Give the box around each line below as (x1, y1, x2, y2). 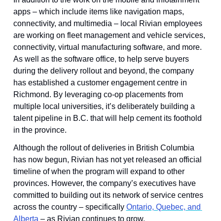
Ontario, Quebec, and (126, 203, 201, 212)
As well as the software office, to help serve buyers (13, 55, 189, 64)
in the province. (13, 126, 67, 135)
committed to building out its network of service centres (13, 191, 203, 200)
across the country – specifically (13, 203, 126, 212)
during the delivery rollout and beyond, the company (13, 67, 194, 75)
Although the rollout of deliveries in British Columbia (13, 144, 194, 152)
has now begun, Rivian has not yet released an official (13, 155, 202, 164)
